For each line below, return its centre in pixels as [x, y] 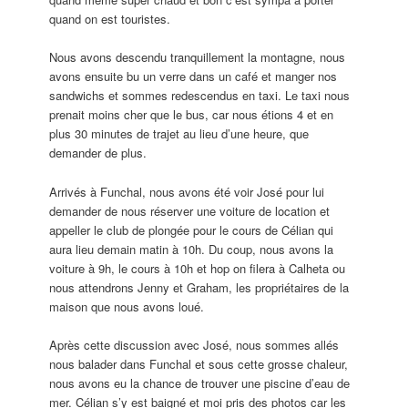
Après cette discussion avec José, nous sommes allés [194, 344]
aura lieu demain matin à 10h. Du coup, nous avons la [192, 249]
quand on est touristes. [110, 19]
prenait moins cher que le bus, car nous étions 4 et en [192, 115]
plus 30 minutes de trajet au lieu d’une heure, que [179, 134]
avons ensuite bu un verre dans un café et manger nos [194, 76]
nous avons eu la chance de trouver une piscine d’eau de [200, 382]
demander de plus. [98, 153]
